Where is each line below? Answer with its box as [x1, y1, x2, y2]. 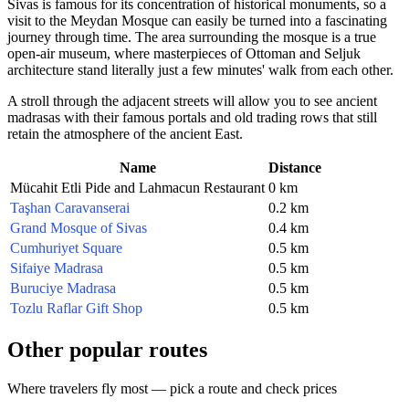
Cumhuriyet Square [10, 239, 122, 256]
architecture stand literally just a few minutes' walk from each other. [7, 61, 393, 78]
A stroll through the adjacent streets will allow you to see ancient [7, 92, 377, 109]
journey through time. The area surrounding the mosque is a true [7, 28, 376, 45]
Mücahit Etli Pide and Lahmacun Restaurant [10, 179, 265, 195]
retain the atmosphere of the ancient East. [7, 125, 243, 142]
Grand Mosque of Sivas [10, 219, 147, 236]
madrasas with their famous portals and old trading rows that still [7, 109, 377, 125]
